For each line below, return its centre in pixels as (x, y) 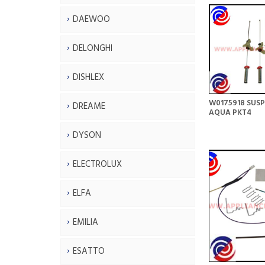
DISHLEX (88, 77)
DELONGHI (93, 48)
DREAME (89, 106)
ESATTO (89, 251)
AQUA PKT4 (230, 112)
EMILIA (85, 222)
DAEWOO (91, 19)
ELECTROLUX (97, 164)
